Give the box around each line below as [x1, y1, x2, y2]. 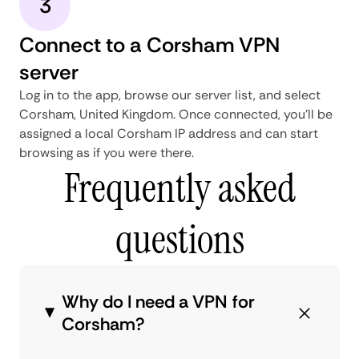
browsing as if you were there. [19, 143, 194, 161]
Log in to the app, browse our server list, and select [19, 86, 321, 103]
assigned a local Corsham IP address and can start [19, 124, 318, 142]
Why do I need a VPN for [61, 289, 255, 313]
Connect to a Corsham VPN [19, 30, 280, 58]
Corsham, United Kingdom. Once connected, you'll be [19, 105, 333, 123]
